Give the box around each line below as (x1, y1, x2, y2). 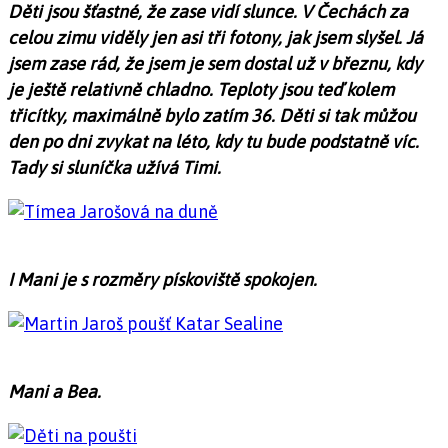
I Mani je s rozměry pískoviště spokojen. (8, 268, 317, 290)
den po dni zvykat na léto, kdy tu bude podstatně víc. (8, 130, 419, 152)
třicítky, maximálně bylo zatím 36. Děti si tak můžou (8, 104, 416, 126)
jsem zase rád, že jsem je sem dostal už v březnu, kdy (8, 52, 422, 74)
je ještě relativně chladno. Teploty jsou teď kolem (8, 78, 394, 100)
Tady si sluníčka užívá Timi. (8, 156, 221, 178)
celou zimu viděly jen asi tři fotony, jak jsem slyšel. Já (8, 26, 423, 48)
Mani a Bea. (8, 380, 101, 402)
